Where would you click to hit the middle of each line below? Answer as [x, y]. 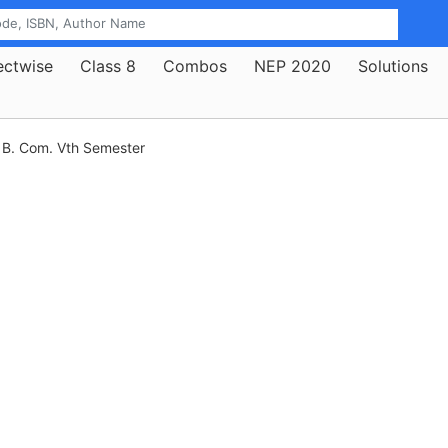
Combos [195, 65]
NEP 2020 [292, 65]
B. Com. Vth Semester [73, 148]
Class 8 [108, 65]
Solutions [393, 65]
